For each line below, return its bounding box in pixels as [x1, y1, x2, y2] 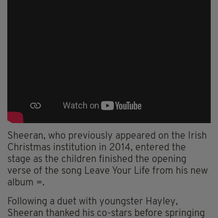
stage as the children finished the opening [7, 155, 186, 165]
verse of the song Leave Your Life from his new [7, 166, 208, 177]
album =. [7, 178, 45, 188]
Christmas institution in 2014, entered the [7, 143, 186, 153]
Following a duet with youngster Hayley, [7, 197, 178, 207]
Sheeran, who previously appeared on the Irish [7, 131, 207, 142]
